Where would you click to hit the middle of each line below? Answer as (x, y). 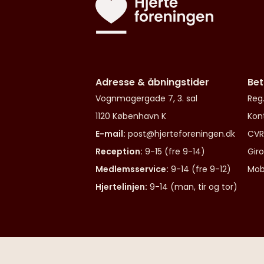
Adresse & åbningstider (152, 82)
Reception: (119, 151)
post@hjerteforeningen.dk (181, 134)
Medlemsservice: (132, 169)
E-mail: (110, 134)
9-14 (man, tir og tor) (194, 187)
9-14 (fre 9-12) (201, 169)
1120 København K (131, 116)
